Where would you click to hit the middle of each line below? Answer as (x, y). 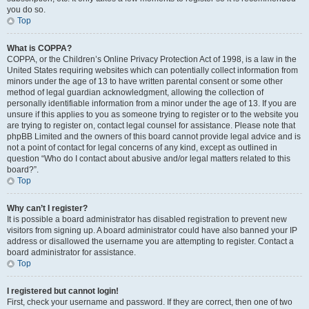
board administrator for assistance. (71, 252)
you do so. (26, 10)
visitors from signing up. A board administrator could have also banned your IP (152, 230)
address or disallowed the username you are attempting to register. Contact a (150, 241)
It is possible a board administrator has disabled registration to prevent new (147, 219)
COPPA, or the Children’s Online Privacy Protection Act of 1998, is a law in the (152, 59)
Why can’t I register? (47, 208)
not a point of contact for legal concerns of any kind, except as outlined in (142, 148)
